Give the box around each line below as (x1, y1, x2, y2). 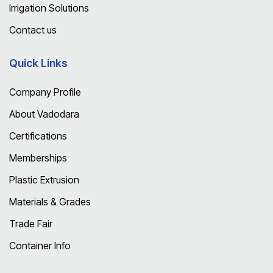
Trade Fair (9, 217, 52, 230)
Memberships (9, 151, 67, 164)
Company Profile (9, 85, 81, 98)
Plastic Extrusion (9, 173, 79, 186)
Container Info (9, 239, 71, 252)
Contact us (9, 23, 57, 36)
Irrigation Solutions (9, 1, 89, 14)
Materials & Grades (9, 195, 91, 208)
